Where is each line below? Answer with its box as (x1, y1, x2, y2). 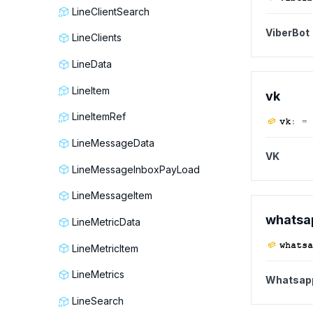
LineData (72, 58, 112, 71)
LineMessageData (72, 137, 154, 150)
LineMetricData (72, 216, 140, 228)
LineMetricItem (72, 242, 138, 254)
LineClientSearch (72, 5, 150, 17)
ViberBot (265, 27, 310, 38)
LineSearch (72, 295, 124, 307)
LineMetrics (72, 268, 124, 281)
